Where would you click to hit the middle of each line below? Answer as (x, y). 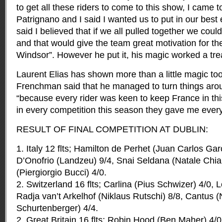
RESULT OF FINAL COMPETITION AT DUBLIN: (112, 129)
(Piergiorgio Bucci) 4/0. (61, 172)
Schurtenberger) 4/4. (57, 208)
